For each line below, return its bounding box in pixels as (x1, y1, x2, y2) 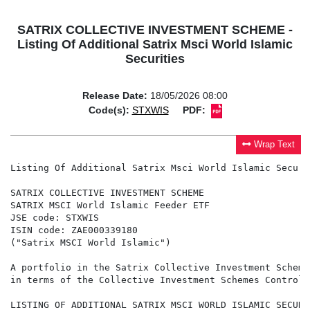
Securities (125, 52, 185, 66)
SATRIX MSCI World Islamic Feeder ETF (10, 200, 210, 211)
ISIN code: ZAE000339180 (10, 225, 138, 236)
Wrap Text (254, 140, 295, 150)
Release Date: (82, 90, 147, 102)
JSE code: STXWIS (10, 212, 99, 224)
